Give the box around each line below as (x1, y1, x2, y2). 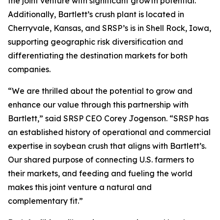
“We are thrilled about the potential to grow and (8, 86, 192, 96)
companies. (8, 64, 51, 74)
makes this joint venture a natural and (8, 182, 152, 192)
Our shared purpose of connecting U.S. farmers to (8, 155, 194, 165)
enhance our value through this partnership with (8, 100, 189, 110)
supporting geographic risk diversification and (8, 37, 183, 47)
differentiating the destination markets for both (8, 51, 188, 60)
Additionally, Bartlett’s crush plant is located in (8, 9, 184, 19)
